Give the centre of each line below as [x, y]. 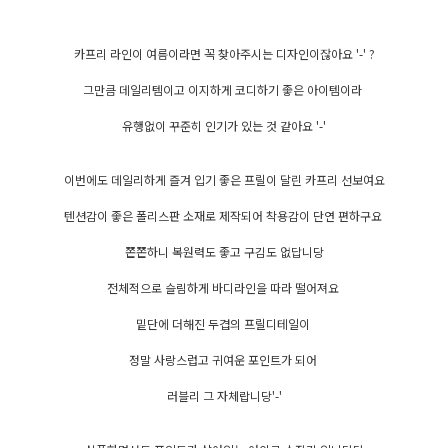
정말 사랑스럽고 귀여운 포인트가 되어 [224, 360]
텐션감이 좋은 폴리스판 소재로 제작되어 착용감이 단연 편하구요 [224, 216]
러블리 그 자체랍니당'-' [224, 396]
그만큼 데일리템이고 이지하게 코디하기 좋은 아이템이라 [224, 90]
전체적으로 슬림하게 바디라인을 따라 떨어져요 [224, 288]
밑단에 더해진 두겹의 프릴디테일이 [224, 324]
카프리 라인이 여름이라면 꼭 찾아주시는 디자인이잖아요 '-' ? [224, 54]
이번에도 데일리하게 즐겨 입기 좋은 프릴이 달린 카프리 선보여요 [224, 180]
